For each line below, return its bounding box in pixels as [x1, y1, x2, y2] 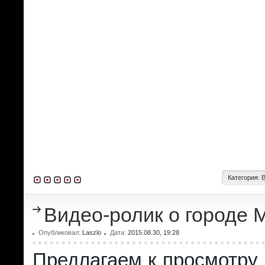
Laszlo [82, 229, 101, 236]
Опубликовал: [38, 229, 82, 236]
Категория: [228, 174, 261, 181]
